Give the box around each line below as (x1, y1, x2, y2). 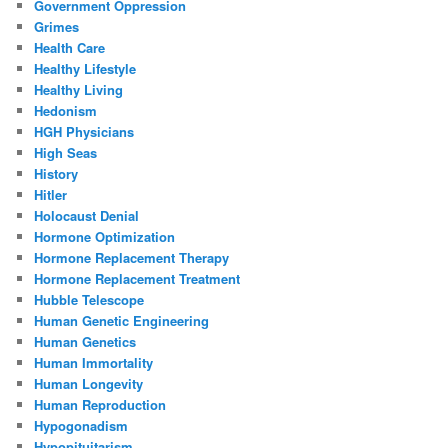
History (34, 163, 79, 183)
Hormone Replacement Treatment (34, 268, 241, 288)
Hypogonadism (34, 415, 129, 435)
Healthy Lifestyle (34, 58, 137, 78)
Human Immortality (34, 352, 154, 372)
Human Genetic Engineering (34, 310, 210, 330)
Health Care (34, 37, 106, 57)
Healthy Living (34, 79, 124, 99)
